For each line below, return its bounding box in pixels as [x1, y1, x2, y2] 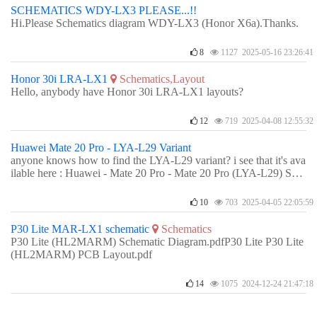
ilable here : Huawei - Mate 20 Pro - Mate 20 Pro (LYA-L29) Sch [11, 167, 302, 179]
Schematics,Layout [120, 73, 204, 85]
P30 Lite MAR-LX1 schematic [11, 223, 149, 235]
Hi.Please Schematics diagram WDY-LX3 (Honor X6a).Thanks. [11, 17, 299, 29]
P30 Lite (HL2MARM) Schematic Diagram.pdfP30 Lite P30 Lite [11, 236, 304, 248]
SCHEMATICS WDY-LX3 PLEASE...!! [11, 4, 197, 16]
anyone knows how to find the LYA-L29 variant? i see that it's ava [11, 154, 306, 166]
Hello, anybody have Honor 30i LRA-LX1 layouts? [11, 86, 243, 98]
